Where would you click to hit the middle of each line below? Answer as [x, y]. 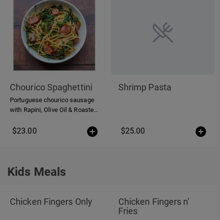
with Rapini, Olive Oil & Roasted [54, 110]
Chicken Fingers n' [154, 201]
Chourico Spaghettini [51, 87]
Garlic [18, 120]
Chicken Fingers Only [51, 201]
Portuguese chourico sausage [52, 100]
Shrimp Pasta [145, 87]
